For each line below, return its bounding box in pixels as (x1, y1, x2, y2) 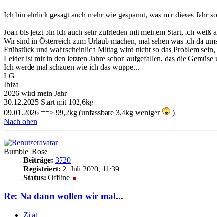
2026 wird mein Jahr (4, 89, 67, 97)
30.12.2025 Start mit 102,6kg (4, 97, 93, 106)
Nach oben (4, 117, 37, 125)
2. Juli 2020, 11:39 (61, 164, 119, 173)
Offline (46, 173, 72, 182)
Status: (23, 173, 46, 182)
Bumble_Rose (4, 147, 47, 155)
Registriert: (23, 164, 61, 173)
